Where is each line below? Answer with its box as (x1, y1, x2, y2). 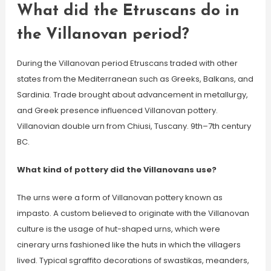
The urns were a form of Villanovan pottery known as (16, 192, 223, 203)
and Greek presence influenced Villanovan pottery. (16, 105, 218, 116)
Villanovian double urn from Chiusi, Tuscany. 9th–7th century (16, 120, 251, 132)
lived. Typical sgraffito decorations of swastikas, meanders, (16, 255, 249, 266)
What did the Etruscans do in (16, 3, 240, 19)
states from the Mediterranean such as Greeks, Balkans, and (16, 73, 253, 85)
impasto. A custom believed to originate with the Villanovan (16, 207, 249, 219)
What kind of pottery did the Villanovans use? (16, 164, 217, 175)
